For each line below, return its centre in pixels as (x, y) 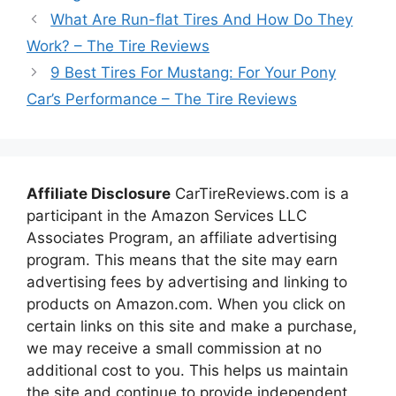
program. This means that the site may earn (182, 260)
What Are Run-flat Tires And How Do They (202, 19)
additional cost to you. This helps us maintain (187, 370)
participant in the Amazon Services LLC (167, 216)
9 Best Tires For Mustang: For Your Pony (194, 72)
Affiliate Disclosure (99, 194)
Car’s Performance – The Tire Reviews (162, 99)
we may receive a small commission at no (174, 348)
